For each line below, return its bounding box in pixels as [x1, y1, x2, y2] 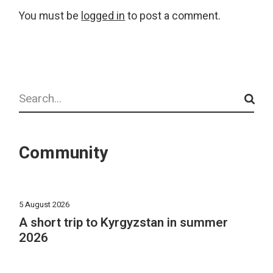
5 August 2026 [19, 198, 70, 210]
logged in [81, 8, 126, 24]
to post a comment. [125, 8, 221, 24]
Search [18, 82, 53, 98]
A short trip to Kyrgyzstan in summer [19, 213, 229, 232]
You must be [19, 8, 82, 24]
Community [19, 140, 108, 166]
